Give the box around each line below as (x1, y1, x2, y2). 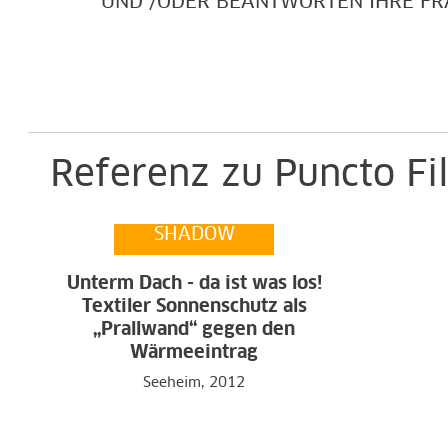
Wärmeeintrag (130, 344, 259, 362)
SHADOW (153, 226, 235, 244)
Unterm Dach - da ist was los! (66, 275, 322, 293)
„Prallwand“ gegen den (93, 321, 296, 339)
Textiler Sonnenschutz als (81, 298, 307, 316)
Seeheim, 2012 (143, 376, 246, 390)
